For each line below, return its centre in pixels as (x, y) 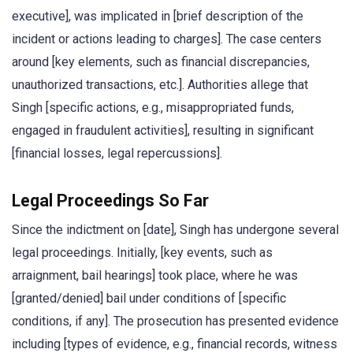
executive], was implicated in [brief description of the (158, 16)
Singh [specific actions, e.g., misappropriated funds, (153, 107)
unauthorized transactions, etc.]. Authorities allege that (160, 84)
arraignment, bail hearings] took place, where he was (155, 275)
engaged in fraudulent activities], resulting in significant (163, 130)
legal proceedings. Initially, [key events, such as (142, 252)
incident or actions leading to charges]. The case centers (167, 39)
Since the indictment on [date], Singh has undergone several (175, 229)
